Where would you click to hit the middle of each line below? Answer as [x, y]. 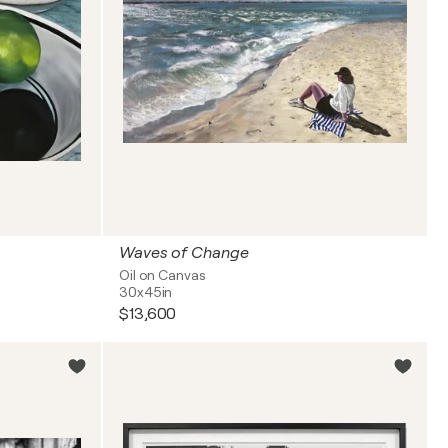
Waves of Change [184, 253]
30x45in [146, 292]
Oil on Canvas [162, 275]
